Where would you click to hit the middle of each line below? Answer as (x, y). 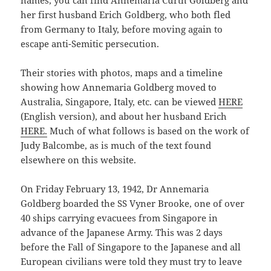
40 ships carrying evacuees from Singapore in (119, 218)
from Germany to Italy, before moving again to (122, 29)
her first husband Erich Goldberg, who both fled (126, 15)
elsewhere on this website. (79, 160)
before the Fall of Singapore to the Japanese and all (131, 247)
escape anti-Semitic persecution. (90, 44)
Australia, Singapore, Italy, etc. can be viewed (120, 102)
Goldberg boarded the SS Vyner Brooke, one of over (133, 204)
